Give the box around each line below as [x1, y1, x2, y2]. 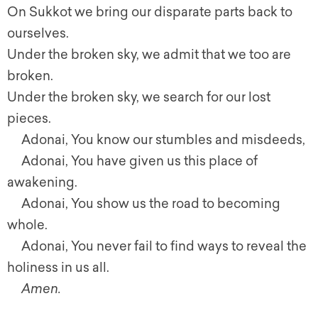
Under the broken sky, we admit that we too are [7, 47, 291, 63]
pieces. [7, 111, 51, 127]
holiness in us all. [7, 260, 109, 276]
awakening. [7, 175, 77, 191]
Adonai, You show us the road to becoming [21, 196, 280, 212]
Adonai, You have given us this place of [21, 153, 258, 170]
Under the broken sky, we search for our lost [7, 89, 270, 106]
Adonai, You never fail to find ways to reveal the [21, 238, 307, 255]
